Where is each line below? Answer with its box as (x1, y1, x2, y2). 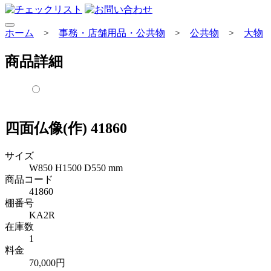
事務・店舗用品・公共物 (59, 28, 165, 38)
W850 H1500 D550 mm (29, 162, 123, 173)
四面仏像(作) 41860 (5, 120, 127, 136)
